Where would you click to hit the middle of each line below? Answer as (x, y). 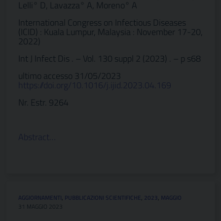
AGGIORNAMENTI (40, 198)
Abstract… (37, 137)
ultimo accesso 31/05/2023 (70, 76)
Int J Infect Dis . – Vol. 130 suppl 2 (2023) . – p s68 (110, 58)
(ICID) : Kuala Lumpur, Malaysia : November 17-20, (110, 32)
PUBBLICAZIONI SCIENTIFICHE (103, 198)
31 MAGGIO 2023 (40, 206)
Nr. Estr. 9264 (43, 102)
